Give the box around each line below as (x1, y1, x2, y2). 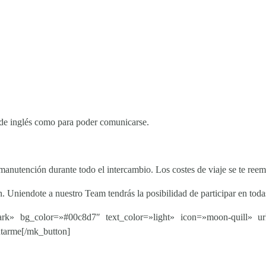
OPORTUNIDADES (15, 196, 98, 208)
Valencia (151, 236, 192, 248)
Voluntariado (15, 201, 78, 214)
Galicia (151, 218, 185, 231)
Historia (151, 201, 191, 214)
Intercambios (15, 236, 81, 248)
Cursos (15, 218, 51, 231)
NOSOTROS (151, 196, 204, 208)
